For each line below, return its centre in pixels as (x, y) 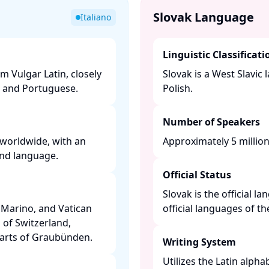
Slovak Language (204, 17)
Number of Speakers (211, 122)
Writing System (199, 242)
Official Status (197, 175)
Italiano (96, 17)
